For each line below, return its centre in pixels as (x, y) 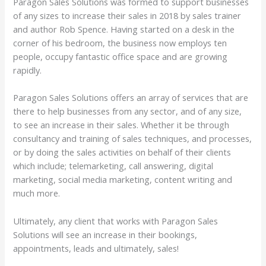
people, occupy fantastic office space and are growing (121, 57)
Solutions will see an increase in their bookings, (105, 234)
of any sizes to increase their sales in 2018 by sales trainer (127, 16)
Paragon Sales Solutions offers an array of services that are (131, 98)
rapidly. (28, 70)
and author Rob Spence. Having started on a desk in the (124, 29)
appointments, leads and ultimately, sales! (96, 248)
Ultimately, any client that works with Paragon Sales (116, 221)
